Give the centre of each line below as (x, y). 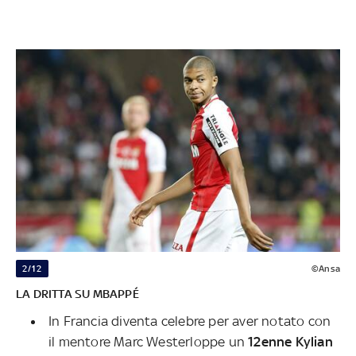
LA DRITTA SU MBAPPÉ (77, 293)
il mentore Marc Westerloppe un (147, 341)
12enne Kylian (289, 341)
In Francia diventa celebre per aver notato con (190, 321)
